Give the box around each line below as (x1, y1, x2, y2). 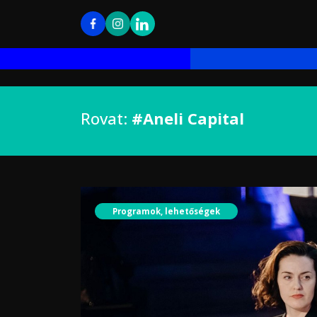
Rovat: (81, 108, 132, 129)
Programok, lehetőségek (113, 205, 220, 217)
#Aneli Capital (132, 108, 244, 129)
